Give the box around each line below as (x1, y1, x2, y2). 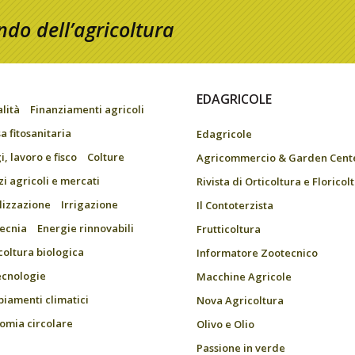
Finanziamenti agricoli (30, 102, 144, 116)
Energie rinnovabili (37, 221, 134, 235)
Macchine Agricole (197, 269, 292, 284)
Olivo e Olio (197, 317, 254, 331)
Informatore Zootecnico (197, 246, 318, 260)
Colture (87, 150, 124, 164)
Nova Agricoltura (197, 293, 284, 307)
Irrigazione (61, 197, 118, 212)
